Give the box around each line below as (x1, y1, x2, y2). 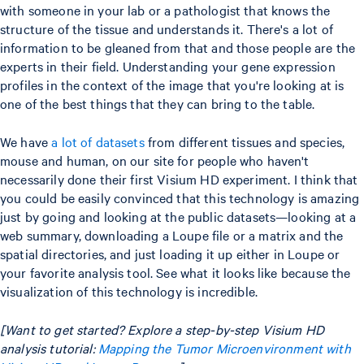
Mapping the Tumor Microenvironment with (97, 338, 351, 357)
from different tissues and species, (144, 132, 345, 150)
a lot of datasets (51, 132, 145, 150)
